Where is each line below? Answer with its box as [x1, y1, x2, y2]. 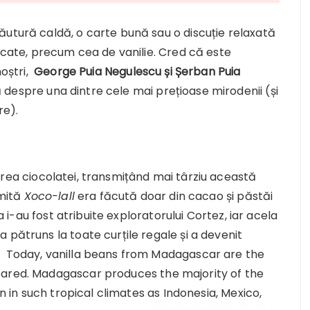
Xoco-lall [24, 188, 75, 204]
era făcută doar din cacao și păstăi [74, 188, 273, 204]
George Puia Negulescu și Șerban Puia [34, 64, 241, 80]
